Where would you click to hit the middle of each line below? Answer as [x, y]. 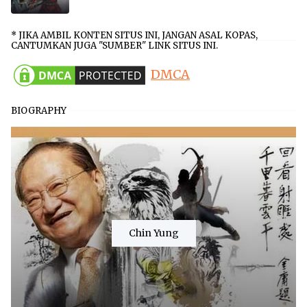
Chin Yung [153, 233]
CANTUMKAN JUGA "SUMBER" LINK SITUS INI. [114, 45]
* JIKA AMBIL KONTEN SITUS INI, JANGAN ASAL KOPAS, [134, 35]
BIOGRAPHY [39, 110]
